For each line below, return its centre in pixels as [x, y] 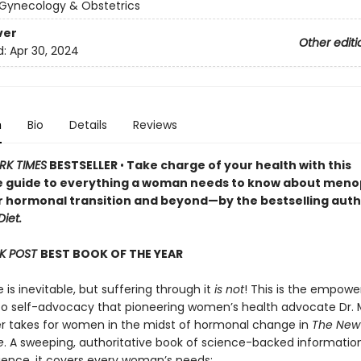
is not [229, 289]
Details [88, 125]
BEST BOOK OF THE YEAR [111, 254]
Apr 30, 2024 [44, 51]
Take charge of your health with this [237, 165]
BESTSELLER [83, 165]
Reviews [155, 125]
